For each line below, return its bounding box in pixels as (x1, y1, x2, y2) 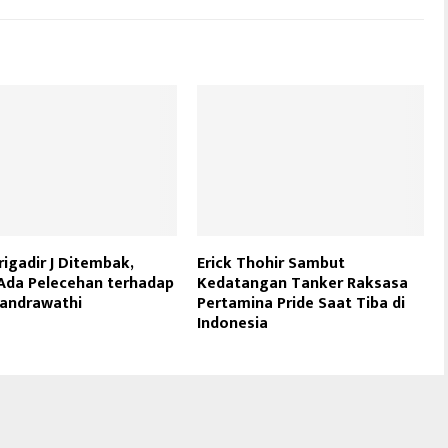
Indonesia (197, 310, 269, 338)
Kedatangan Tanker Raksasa (197, 270, 409, 298)
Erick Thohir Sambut (197, 250, 346, 278)
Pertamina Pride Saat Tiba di (197, 290, 406, 318)
